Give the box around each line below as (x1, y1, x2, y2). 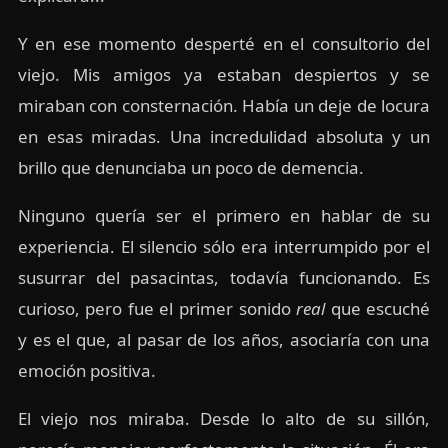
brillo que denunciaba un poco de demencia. (17, 156, 364, 180)
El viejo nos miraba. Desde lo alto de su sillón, (17, 407, 431, 431)
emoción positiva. (17, 359, 156, 383)
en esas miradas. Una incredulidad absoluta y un (17, 125, 431, 149)
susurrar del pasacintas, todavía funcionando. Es (17, 266, 431, 290)
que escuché (330, 297, 431, 321)
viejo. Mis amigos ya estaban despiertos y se (17, 63, 431, 87)
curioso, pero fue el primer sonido (17, 297, 297, 321)
